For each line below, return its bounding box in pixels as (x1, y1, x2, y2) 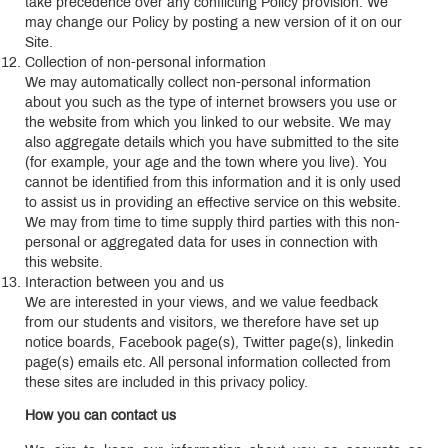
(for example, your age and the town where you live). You (25, 156, 387, 170)
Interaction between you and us (25, 276, 224, 290)
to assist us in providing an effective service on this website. (25, 196, 401, 210)
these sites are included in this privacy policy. (25, 376, 308, 390)
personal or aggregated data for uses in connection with (25, 236, 378, 250)
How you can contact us (25, 409, 176, 423)
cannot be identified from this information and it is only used (25, 176, 401, 190)
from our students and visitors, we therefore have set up (25, 316, 379, 330)
